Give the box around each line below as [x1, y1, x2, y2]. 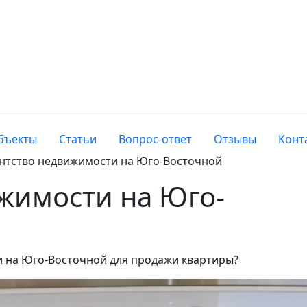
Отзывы [213, 132, 256, 147]
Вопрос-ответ [118, 132, 192, 147]
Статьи [58, 132, 97, 147]
